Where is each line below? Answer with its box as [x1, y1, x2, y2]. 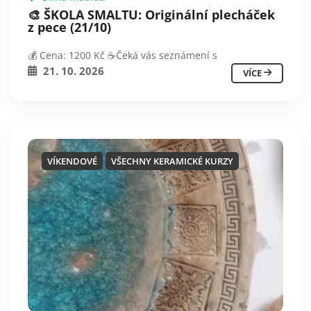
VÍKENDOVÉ [47, 155, 97, 168]
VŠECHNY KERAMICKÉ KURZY [111, 155, 233, 168]
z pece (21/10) [28, 19, 111, 36]
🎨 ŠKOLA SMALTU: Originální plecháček [28, 6, 275, 24]
